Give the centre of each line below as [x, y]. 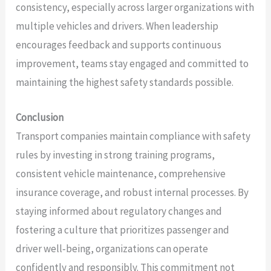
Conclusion [40, 117]
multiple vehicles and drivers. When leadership [117, 26]
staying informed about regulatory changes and [119, 211]
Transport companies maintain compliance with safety [133, 136]
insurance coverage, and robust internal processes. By [132, 192]
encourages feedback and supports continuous [119, 44]
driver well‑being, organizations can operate [112, 248]
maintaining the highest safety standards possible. [125, 82]
